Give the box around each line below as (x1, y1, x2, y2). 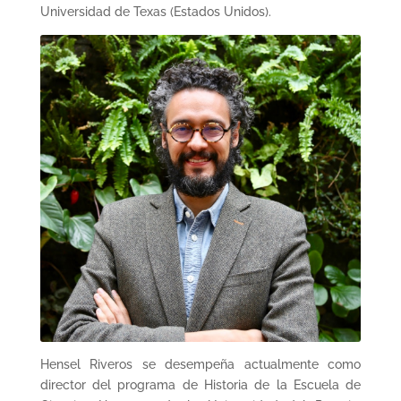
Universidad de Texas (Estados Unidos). (39, 4, 271, 19)
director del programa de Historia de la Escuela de (39, 377, 362, 392)
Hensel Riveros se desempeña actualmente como (39, 356, 362, 371)
